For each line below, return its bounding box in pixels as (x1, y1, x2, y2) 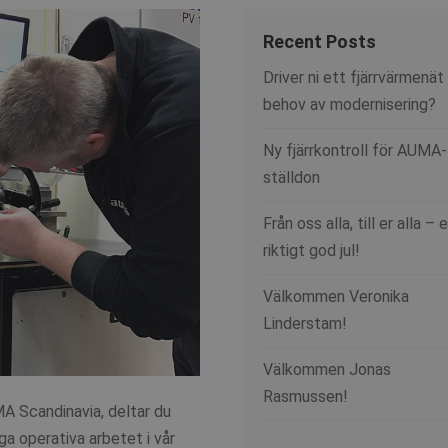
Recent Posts (263, 31, 377, 53)
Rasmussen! (263, 387, 349, 407)
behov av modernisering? (263, 95, 437, 115)
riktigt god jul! (263, 241, 361, 261)
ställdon (263, 168, 321, 188)
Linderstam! (263, 314, 348, 334)
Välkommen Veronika (263, 287, 410, 307)
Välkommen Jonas (263, 360, 392, 380)
